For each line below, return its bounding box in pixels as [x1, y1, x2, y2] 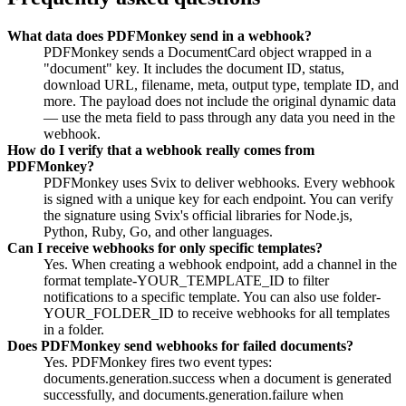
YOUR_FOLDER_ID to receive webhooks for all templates [43, 305, 390, 322]
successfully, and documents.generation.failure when [43, 387, 343, 403]
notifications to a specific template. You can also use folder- [43, 289, 381, 305]
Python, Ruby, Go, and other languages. [43, 224, 273, 240]
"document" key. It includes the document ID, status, [43, 61, 344, 77]
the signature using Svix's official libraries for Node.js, [43, 208, 353, 224]
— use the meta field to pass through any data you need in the [43, 110, 395, 126]
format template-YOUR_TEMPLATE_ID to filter [43, 273, 329, 289]
